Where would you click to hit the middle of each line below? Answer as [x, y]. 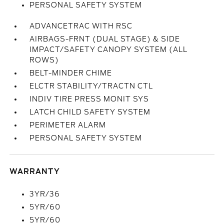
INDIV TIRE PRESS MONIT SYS [89, 99]
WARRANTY [35, 171]
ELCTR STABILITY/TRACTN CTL [91, 86]
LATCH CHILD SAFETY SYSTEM [90, 112]
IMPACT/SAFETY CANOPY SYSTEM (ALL [109, 49]
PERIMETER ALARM [68, 125]
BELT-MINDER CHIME [71, 73]
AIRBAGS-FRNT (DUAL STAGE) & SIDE [105, 39]
